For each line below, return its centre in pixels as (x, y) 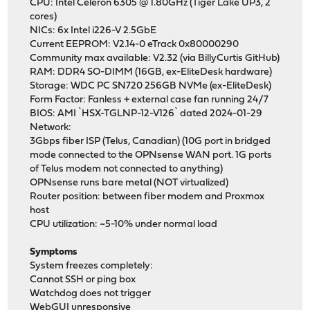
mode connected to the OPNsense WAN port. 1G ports (151, 156)
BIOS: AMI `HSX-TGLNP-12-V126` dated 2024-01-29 (146, 114)
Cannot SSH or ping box (83, 280)
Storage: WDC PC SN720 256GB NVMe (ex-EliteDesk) (151, 86)
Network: (51, 128)
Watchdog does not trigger (91, 294)
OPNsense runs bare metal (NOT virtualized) (129, 183)
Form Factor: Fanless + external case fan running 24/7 (149, 100)
